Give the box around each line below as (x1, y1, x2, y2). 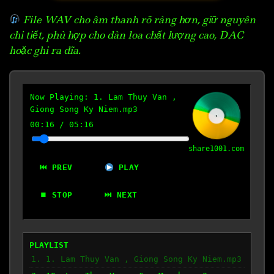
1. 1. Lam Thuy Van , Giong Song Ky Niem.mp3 (31, 254, 242, 264)
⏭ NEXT (105, 190, 138, 199)
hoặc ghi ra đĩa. (9, 43, 81, 57)
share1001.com (188, 144, 244, 154)
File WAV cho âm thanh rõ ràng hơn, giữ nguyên (20, 12, 256, 26)
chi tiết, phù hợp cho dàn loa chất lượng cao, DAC (9, 28, 243, 42)
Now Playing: (30, 92, 94, 102)
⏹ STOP (40, 190, 73, 199)
